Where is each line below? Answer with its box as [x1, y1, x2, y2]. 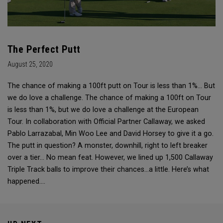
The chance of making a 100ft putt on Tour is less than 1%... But [7, 82, 215, 91]
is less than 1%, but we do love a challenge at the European [7, 106, 199, 114]
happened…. [7, 177, 45, 186]
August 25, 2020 [7, 60, 53, 69]
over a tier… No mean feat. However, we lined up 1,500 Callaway [7, 153, 213, 162]
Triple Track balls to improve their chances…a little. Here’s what [7, 165, 209, 174]
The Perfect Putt [7, 43, 81, 56]
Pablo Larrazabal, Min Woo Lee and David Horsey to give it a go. [7, 129, 214, 138]
